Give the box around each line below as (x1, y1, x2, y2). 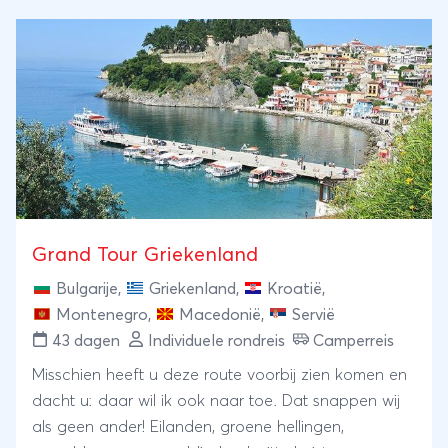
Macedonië (179, 306, 261, 323)
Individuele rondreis (148, 332, 285, 349)
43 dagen (52, 332, 120, 349)
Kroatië (267, 280, 322, 297)
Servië (292, 306, 335, 323)
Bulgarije (56, 280, 118, 297)
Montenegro (56, 306, 148, 323)
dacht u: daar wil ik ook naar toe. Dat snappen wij (32, 392, 400, 409)
